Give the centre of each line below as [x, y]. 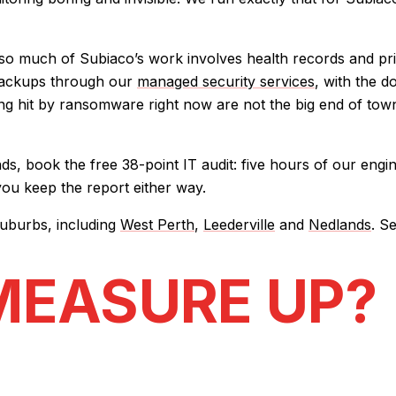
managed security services [226, 82]
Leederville [239, 225]
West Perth [157, 225]
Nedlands [340, 225]
